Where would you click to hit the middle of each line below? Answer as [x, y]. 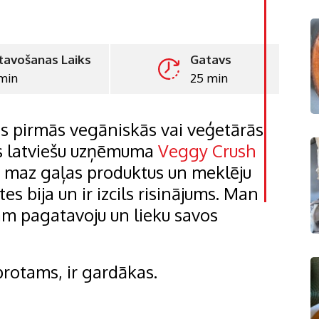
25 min [209, 78]
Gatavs [210, 59]
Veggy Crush [207, 150]
